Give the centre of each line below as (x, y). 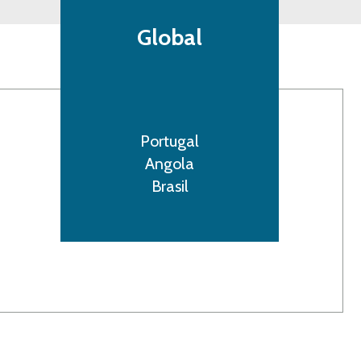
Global (170, 37)
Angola (170, 164)
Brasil (170, 186)
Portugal (170, 141)
